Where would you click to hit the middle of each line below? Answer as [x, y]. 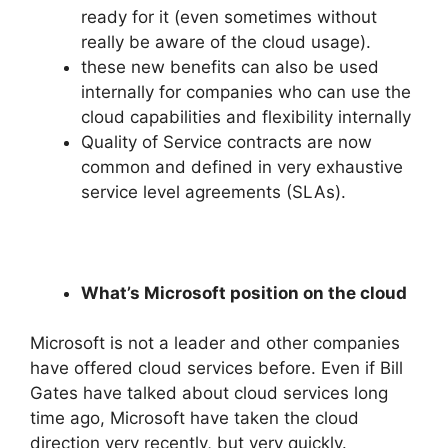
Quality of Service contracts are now [226, 141]
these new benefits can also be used [230, 66]
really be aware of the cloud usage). [226, 41]
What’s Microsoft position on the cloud [244, 292]
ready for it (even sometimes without [229, 16]
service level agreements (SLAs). [213, 191]
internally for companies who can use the [246, 91]
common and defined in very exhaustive [242, 166]
